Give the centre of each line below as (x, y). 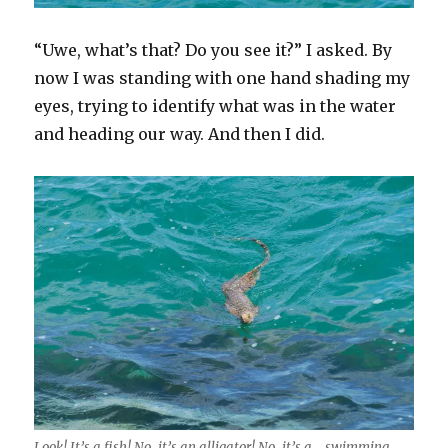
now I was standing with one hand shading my (222, 78)
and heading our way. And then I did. (180, 134)
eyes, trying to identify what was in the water (215, 106)
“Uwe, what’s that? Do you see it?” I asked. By (213, 50)
